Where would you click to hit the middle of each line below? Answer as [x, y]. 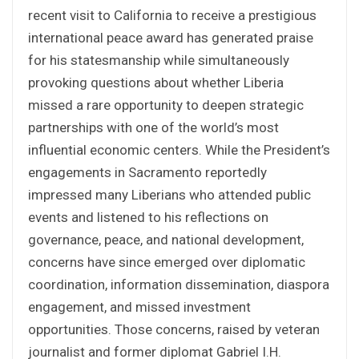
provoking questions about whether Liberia [156, 82]
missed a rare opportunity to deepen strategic [166, 105]
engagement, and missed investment [139, 307]
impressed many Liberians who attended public [169, 194]
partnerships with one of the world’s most [153, 127]
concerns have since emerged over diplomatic [167, 262]
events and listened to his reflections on [148, 217]
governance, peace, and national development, [166, 239]
